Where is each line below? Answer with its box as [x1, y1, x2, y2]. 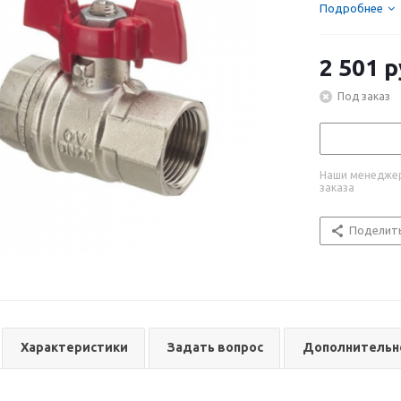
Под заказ [337, 90, 390, 102]
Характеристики [21, 340, 128, 354]
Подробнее [320, 2, 383, 14]
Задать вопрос [167, 340, 263, 354]
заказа [320, 182, 354, 193]
